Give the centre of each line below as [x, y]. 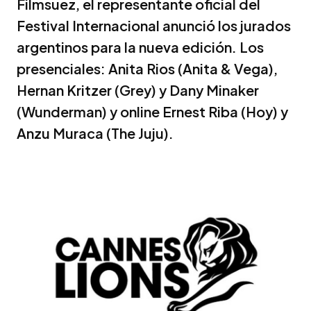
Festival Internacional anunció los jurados [154, 25]
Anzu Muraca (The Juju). [95, 133]
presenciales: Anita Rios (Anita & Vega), [147, 68]
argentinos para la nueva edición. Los [140, 47]
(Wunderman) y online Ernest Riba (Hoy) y [152, 111]
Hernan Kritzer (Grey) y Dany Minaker [138, 90]
